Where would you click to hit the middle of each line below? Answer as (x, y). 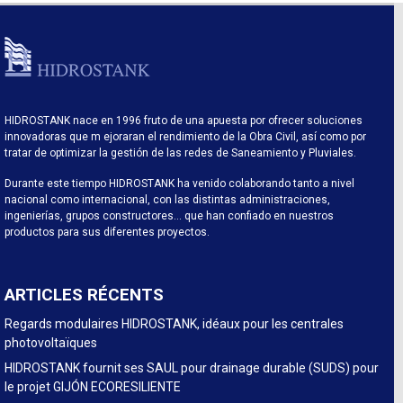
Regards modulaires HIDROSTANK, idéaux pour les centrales (174, 324)
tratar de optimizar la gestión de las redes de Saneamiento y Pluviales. (180, 153)
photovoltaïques (51, 343)
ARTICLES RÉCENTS (84, 295)
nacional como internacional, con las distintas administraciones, (167, 200)
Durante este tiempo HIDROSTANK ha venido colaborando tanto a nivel (179, 184)
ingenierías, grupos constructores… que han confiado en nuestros (169, 216)
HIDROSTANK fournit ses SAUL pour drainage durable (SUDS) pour (192, 368)
